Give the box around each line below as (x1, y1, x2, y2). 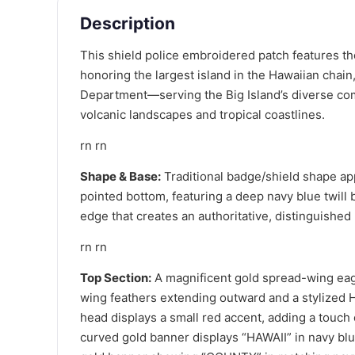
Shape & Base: (80, 168, 161, 184)
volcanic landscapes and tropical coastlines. (80, 106, 325, 122)
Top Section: (80, 269, 151, 285)
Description (80, 13, 175, 33)
